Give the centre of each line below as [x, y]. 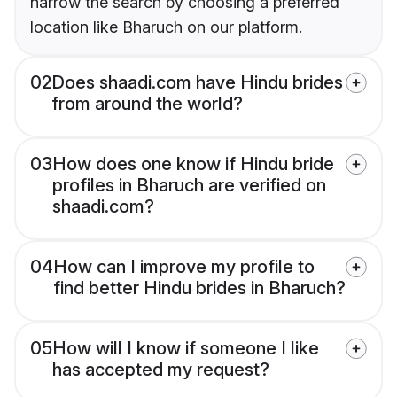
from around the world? [147, 104]
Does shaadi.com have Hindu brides [197, 83]
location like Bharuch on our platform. [166, 27]
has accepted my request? [161, 370]
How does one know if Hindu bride [193, 164]
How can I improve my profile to [184, 267]
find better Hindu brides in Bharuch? [199, 288]
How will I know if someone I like [186, 349]
